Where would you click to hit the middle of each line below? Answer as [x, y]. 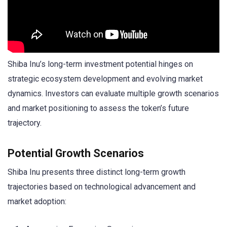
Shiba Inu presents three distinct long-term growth [97, 172]
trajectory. [25, 123]
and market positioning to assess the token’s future [98, 108]
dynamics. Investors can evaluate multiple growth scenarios [113, 93]
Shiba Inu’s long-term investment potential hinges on [100, 64]
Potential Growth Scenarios [76, 153]
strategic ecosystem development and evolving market [105, 79]
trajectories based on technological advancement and [102, 186]
